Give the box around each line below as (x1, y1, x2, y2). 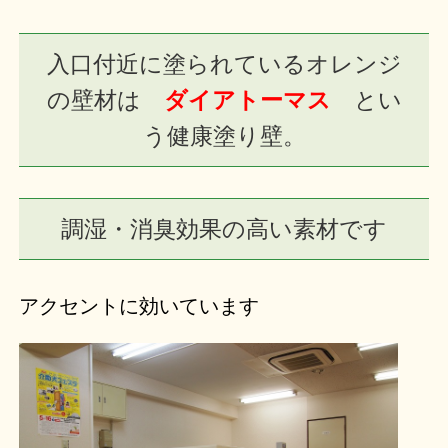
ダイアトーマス (163, 87, 331, 114)
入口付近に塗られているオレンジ (46, 51, 402, 78)
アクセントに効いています (19, 294, 260, 318)
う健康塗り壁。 (142, 123, 306, 150)
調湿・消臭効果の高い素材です (61, 216, 387, 243)
